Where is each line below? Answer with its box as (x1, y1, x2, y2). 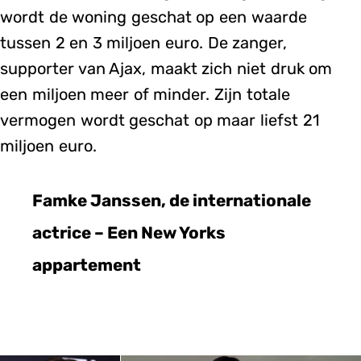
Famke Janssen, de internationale (32, 191, 311, 211)
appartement (32, 255, 141, 276)
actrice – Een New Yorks (32, 223, 226, 243)
